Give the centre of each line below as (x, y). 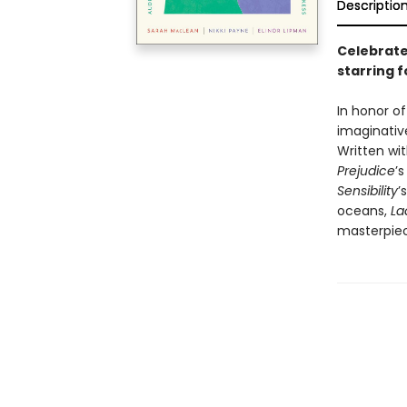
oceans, (363, 211)
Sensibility (367, 191)
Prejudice (366, 171)
